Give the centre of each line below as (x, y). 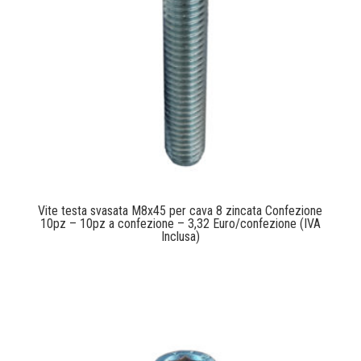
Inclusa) (180, 237)
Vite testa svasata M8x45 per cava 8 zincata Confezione (180, 211)
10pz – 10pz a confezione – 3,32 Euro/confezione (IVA (180, 224)
